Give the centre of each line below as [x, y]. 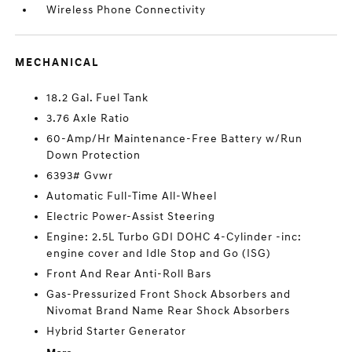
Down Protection [94, 155]
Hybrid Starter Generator [117, 331]
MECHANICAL [57, 62]
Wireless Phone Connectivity [126, 10]
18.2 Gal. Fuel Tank [98, 98]
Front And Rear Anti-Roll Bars [129, 274]
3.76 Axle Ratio [88, 118]
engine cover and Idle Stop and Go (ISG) [159, 253]
